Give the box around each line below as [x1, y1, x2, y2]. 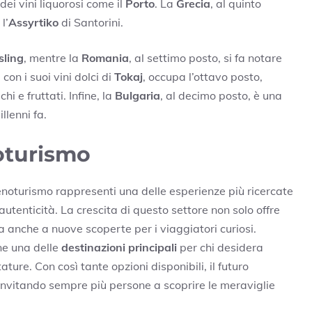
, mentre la [24, 50, 81, 65]
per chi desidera [177, 240, 263, 254]
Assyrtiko [8, 15, 58, 29]
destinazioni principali [61, 240, 177, 254]
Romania [81, 50, 129, 65]
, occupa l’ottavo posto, [143, 69, 263, 84]
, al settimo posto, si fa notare [129, 50, 282, 65]
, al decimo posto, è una [160, 88, 282, 102]
